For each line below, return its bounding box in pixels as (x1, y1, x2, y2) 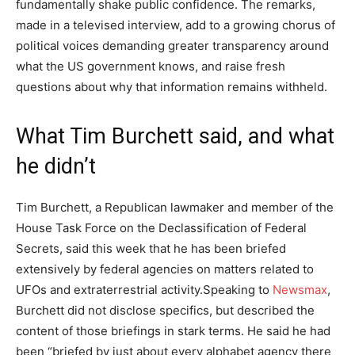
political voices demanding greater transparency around (16, 37, 329, 53)
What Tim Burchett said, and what (16, 123, 334, 149)
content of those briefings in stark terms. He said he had (16, 323, 330, 338)
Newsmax (273, 281, 327, 297)
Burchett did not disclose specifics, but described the (16, 302, 315, 318)
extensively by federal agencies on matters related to (16, 261, 314, 277)
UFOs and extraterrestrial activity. (16, 281, 203, 297)
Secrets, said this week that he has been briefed (16, 240, 286, 256)
